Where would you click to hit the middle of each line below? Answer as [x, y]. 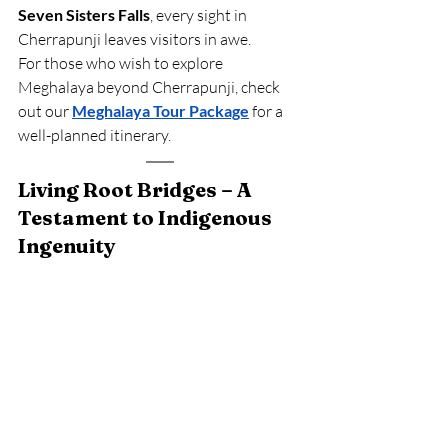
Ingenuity [67, 245]
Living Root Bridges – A [137, 189]
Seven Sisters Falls [84, 14]
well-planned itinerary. [94, 135]
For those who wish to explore [122, 63]
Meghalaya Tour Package [160, 110]
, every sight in [200, 15]
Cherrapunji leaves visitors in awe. [134, 39]
